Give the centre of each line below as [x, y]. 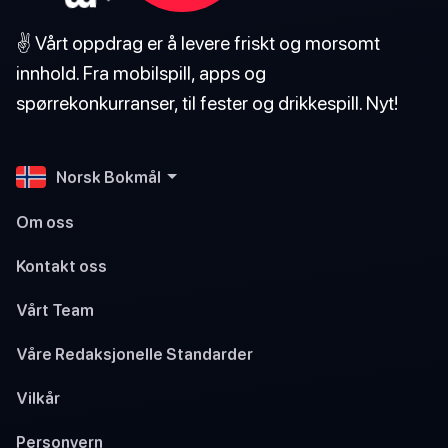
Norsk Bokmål [108, 176]
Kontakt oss [61, 265]
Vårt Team [55, 309]
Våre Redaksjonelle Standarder [134, 353]
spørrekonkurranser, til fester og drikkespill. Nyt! [207, 102]
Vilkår [38, 397]
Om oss [45, 221]
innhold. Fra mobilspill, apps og [141, 72]
